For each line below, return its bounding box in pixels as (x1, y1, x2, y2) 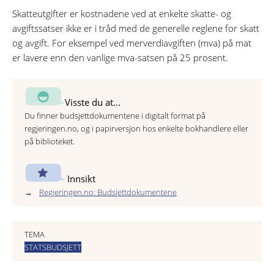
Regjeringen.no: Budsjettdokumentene (39, 186, 177, 198)
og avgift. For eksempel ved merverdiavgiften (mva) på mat (12, 37, 251, 50)
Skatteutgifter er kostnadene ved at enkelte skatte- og (12, 7, 231, 20)
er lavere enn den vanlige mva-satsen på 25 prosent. (12, 51, 228, 64)
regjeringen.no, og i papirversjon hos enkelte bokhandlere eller (24, 122, 248, 134)
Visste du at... (65, 95, 120, 108)
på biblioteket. (24, 135, 75, 147)
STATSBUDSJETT (24, 241, 81, 253)
